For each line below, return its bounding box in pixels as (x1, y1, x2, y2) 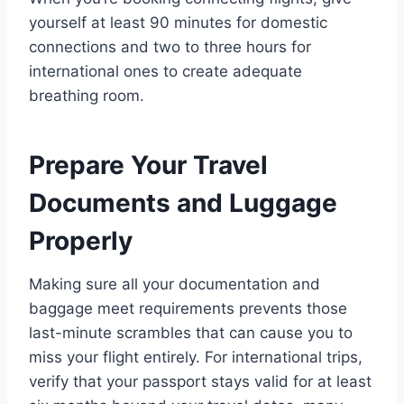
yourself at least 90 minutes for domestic (29, 13, 327, 32)
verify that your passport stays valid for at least (29, 372, 372, 390)
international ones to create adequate (29, 61, 302, 80)
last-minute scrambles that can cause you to (29, 323, 353, 342)
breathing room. (29, 86, 144, 105)
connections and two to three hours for (29, 37, 311, 56)
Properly (29, 225, 133, 256)
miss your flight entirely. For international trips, (29, 347, 363, 366)
